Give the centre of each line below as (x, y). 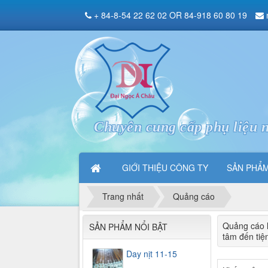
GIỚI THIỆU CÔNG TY (165, 167)
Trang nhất (123, 197)
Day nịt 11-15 (152, 253)
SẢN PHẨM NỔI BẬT (128, 226)
